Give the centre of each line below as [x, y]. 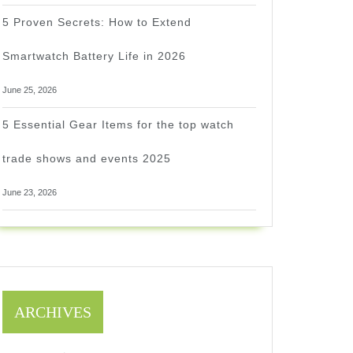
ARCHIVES [53, 312]
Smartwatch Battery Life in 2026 [94, 56]
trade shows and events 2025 [87, 158]
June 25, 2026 [30, 90]
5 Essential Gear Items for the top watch [118, 124]
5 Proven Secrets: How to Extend [97, 22]
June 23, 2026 [30, 192]
